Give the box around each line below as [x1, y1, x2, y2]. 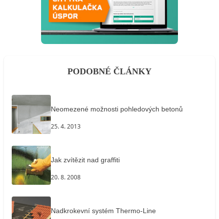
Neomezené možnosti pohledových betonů [51, 105, 183, 113]
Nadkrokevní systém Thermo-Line [51, 206, 156, 215]
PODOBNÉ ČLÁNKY [67, 66, 152, 76]
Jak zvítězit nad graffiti [51, 155, 120, 164]
